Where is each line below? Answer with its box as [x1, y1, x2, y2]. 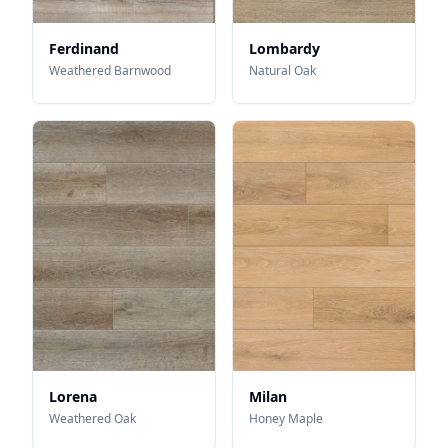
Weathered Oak [49, 409, 136, 427]
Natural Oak [249, 61, 316, 79]
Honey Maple [249, 409, 323, 427]
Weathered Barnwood [49, 61, 171, 79]
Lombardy [249, 38, 320, 58]
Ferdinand [49, 38, 119, 58]
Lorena [49, 386, 97, 406]
